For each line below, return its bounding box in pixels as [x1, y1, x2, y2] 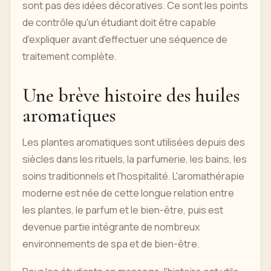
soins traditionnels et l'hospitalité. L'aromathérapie [22, 169, 244, 183]
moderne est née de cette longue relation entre [22, 186, 234, 200]
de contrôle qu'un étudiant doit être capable [22, 16, 216, 29]
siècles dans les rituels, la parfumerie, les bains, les [22, 152, 247, 166]
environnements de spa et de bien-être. [22, 237, 200, 250]
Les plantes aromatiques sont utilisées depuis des [22, 135, 245, 149]
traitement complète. [22, 50, 117, 63]
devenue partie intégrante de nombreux [22, 220, 200, 233]
